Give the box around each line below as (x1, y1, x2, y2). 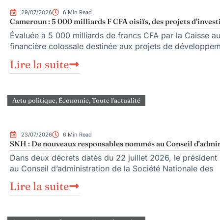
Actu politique (12, 96, 55, 104)
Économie (58, 96, 89, 104)
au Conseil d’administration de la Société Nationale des (10, 163, 213, 173)
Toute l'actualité (92, 96, 140, 104)
